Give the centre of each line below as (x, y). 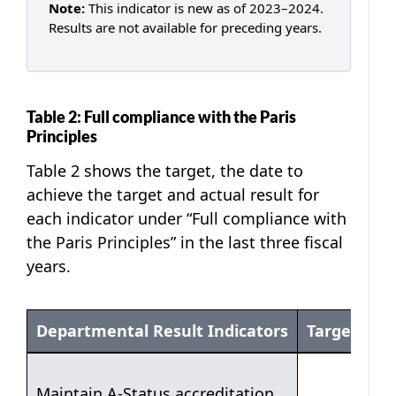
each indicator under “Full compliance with (187, 219)
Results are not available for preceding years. (185, 27)
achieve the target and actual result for (173, 195)
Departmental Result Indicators (162, 331)
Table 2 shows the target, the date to (165, 171)
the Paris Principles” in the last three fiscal (185, 243)
